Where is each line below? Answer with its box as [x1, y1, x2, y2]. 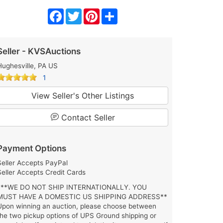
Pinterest [100, 7, 133, 18]
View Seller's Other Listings [31, 91, 134, 101]
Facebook [64, 7, 101, 18]
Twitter [82, 7, 108, 18]
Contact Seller [58, 112, 115, 123]
